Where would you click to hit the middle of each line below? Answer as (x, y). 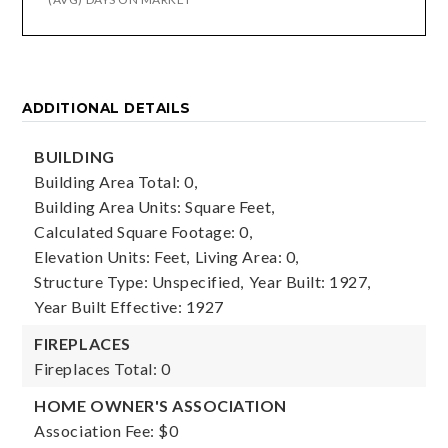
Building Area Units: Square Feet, (154, 206)
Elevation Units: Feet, (112, 256)
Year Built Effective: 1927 (129, 306)
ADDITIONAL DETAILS (106, 108)
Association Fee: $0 (106, 430)
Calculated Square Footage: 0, (143, 231)
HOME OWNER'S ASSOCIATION (160, 405)
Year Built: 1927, (309, 281)
